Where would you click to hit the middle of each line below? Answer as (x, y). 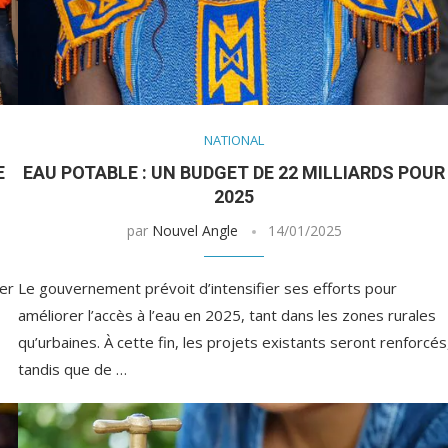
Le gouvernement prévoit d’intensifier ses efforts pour (207, 288)
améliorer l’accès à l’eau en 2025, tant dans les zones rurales (226, 315)
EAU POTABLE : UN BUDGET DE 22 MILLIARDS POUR (234, 173)
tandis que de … (72, 369)
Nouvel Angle (194, 231)
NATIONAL (234, 140)
